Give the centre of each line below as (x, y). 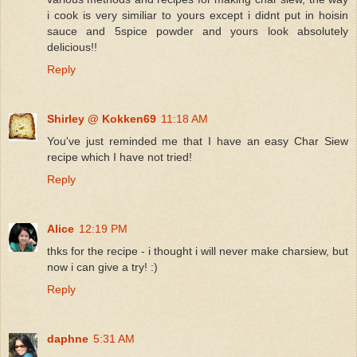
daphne (68, 338)
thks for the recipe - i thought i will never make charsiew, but (198, 251)
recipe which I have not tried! (120, 157)
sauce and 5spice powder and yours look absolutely (198, 31)
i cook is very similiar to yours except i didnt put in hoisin (198, 15)
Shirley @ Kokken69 (102, 118)
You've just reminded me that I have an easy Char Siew (198, 141)
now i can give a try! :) (102, 267)
